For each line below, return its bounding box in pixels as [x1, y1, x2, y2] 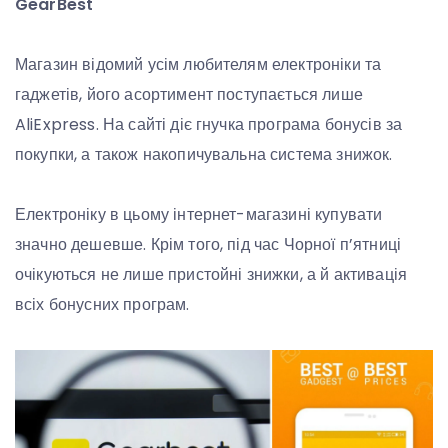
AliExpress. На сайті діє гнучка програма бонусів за [15, 113, 403, 137]
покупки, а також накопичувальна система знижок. [15, 143, 393, 167]
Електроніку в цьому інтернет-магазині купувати [15, 203, 383, 227]
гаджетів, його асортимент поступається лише [15, 83, 363, 107]
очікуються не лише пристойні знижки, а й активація [15, 263, 408, 287]
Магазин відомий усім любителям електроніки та [15, 53, 382, 77]
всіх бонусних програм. [15, 293, 190, 317]
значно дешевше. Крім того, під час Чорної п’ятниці [15, 233, 402, 257]
